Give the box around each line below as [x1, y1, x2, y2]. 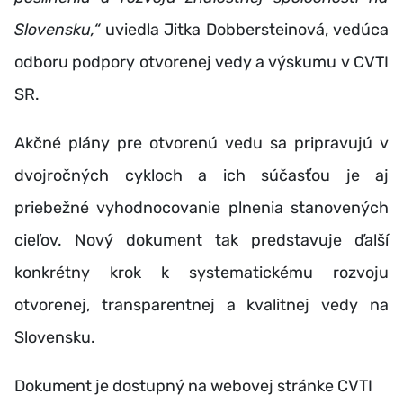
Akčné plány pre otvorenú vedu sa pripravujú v [14, 132, 389, 153]
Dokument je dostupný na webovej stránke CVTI [14, 375, 372, 396]
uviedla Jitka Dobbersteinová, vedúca [100, 19, 389, 40]
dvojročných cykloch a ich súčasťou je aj [14, 165, 389, 185]
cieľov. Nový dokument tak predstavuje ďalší [14, 229, 389, 250]
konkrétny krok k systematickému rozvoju [14, 262, 389, 282]
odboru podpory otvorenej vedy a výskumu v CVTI [14, 51, 389, 72]
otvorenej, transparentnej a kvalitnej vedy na [14, 294, 389, 315]
